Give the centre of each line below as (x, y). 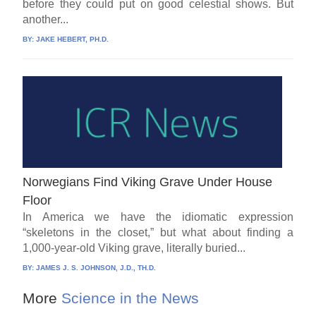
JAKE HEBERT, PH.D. (73, 39)
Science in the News (128, 298)
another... (46, 19)
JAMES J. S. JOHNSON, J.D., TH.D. (96, 267)
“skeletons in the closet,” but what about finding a (158, 232)
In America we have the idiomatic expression (158, 217)
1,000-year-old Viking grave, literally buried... (134, 248)
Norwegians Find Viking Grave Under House (148, 182)
